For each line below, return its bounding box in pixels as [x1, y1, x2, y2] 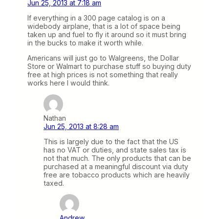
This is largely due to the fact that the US [44, 137, 178, 146]
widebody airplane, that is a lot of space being [27, 22, 180, 31]
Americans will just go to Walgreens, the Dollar [27, 54, 179, 63]
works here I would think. [27, 79, 109, 88]
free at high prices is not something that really [27, 70, 178, 79]
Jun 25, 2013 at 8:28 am [44, 122, 119, 131]
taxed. [44, 178, 64, 187]
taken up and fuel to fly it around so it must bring [27, 30, 186, 39]
